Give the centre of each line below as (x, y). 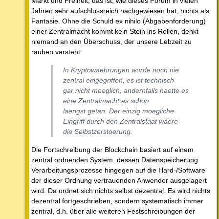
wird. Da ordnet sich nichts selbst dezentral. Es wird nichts (121, 191)
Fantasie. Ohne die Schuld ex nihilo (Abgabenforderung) (119, 21)
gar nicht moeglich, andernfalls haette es (126, 91)
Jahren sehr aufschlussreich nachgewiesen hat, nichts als (120, 11)
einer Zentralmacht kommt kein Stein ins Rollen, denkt (115, 32)
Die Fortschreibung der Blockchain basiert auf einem (112, 150)
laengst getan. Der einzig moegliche (119, 111)
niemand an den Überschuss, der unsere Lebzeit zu (111, 42)
